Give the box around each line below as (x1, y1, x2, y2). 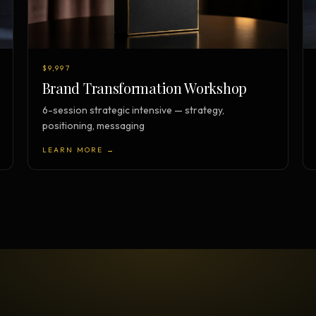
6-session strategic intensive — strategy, (42, 104, 224, 117)
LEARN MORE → (42, 145, 116, 155)
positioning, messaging (42, 119, 145, 133)
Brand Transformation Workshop (42, 78, 247, 98)
